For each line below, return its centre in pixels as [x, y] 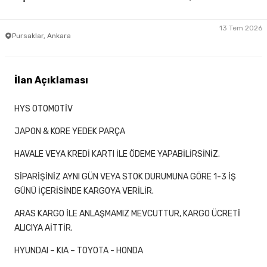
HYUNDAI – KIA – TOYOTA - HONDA [79, 251]
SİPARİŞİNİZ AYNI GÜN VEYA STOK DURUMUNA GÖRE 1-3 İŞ [125, 177]
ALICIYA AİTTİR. [44, 228]
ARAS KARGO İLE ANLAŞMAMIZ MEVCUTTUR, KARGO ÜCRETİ [127, 214]
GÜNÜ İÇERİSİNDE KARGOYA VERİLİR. [84, 191]
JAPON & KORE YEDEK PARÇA [70, 132]
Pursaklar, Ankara [41, 35]
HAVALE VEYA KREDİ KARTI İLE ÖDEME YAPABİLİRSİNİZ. [117, 154]
